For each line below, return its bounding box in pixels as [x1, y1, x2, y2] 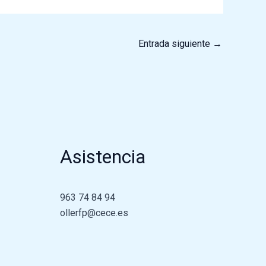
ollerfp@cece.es [60, 207, 128, 219]
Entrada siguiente [138, 37, 213, 49]
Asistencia [60, 145, 145, 169]
